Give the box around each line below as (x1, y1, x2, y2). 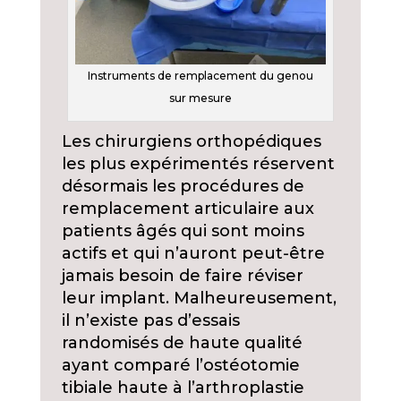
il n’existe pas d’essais (61, 311, 240, 331)
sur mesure (168, 91, 232, 106)
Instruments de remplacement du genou (87, 69, 313, 83)
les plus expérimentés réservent (61, 154, 335, 175)
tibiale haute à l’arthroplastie (61, 378, 304, 398)
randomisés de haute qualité (61, 333, 303, 354)
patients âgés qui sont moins (61, 221, 304, 242)
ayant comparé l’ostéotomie (61, 355, 300, 376)
